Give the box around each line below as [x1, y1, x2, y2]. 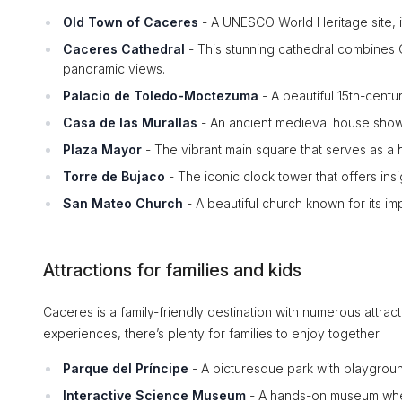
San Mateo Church [63, 196, 183, 211]
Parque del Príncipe [63, 361, 188, 376]
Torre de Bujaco [63, 169, 165, 184]
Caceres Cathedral [63, 41, 185, 57]
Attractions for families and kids [43, 259, 301, 281]
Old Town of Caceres [63, 14, 198, 30]
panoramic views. [63, 61, 165, 76]
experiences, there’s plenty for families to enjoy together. [43, 326, 381, 341]
